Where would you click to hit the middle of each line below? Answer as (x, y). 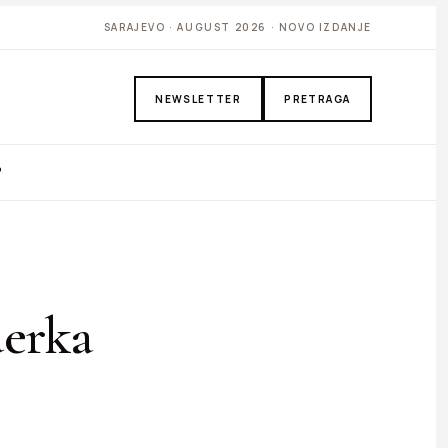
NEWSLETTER (198, 98)
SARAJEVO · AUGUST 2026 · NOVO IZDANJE (237, 27)
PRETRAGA (317, 98)
